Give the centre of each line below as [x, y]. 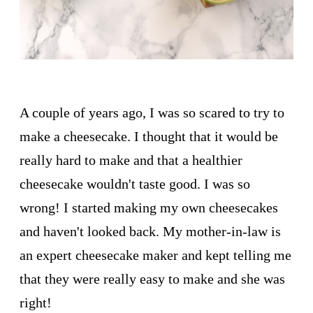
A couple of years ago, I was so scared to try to [152, 112]
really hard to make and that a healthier [131, 160]
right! [36, 302]
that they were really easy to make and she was [152, 278]
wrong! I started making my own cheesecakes [149, 207]
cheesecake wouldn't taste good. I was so [135, 183]
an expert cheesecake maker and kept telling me [155, 255]
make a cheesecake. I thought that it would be [149, 136]
